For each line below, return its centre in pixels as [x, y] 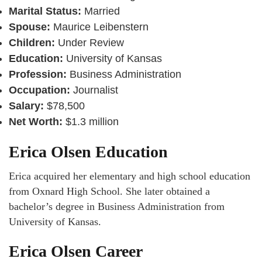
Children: [32, 43]
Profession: [38, 75]
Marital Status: [45, 11]
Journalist [94, 90]
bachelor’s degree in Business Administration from [117, 207]
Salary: [26, 106]
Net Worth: [36, 122]
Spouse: [30, 27]
